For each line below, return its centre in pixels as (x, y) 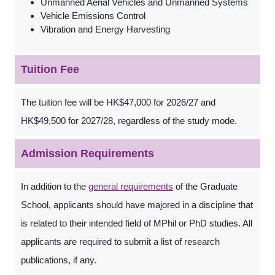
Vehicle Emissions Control (93, 16)
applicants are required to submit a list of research (120, 242)
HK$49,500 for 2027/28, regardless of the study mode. (129, 121)
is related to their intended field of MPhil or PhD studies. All (137, 223)
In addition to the (55, 186)
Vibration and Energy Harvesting (105, 29)
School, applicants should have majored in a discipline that (137, 205)
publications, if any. (59, 260)
